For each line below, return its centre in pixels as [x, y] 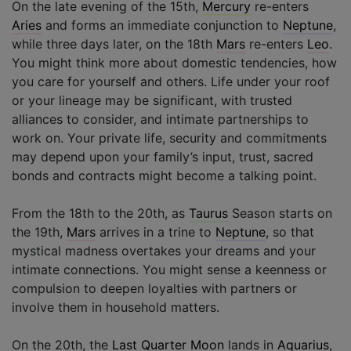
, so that [290, 232]
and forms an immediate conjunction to [162, 25]
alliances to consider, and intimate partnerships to [160, 119]
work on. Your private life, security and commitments [169, 138]
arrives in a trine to [156, 232]
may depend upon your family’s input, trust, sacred [163, 156]
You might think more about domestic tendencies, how [174, 62]
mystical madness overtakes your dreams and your [164, 250]
